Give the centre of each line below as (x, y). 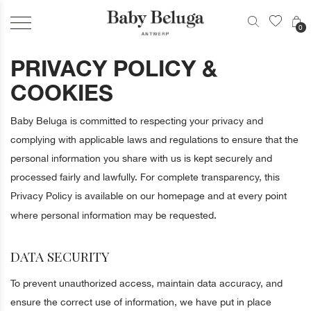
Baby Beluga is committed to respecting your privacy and (137, 121)
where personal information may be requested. (114, 215)
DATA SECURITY (60, 256)
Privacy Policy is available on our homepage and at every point (149, 196)
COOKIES (62, 92)
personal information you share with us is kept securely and (141, 158)
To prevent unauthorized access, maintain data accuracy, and (146, 283)
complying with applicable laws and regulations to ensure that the (154, 140)
